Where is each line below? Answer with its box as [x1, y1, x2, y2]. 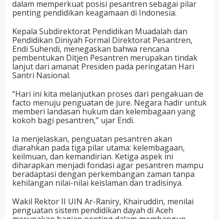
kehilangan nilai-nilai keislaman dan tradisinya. [12, 177, 183, 189]
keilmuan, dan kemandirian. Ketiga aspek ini [12, 151, 173, 162]
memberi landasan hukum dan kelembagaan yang [12, 106, 196, 117]
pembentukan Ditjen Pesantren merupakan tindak [12, 52, 197, 64]
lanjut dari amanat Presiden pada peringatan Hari [12, 61, 194, 72]
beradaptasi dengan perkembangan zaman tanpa [12, 169, 195, 180]
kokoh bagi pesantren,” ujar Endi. [12, 115, 134, 126]
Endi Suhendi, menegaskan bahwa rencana [12, 44, 169, 55]
